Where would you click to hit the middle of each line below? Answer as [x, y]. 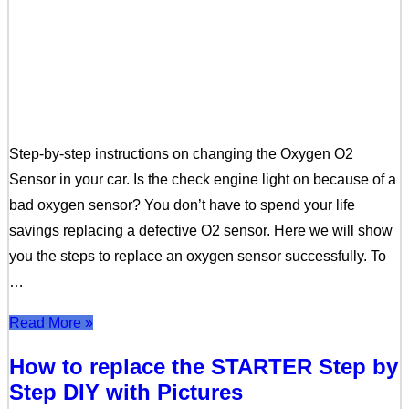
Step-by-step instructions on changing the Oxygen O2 [181, 154]
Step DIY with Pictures [126, 393]
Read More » [51, 323]
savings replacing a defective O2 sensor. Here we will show [201, 231]
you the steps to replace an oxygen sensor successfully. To [198, 257]
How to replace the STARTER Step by [204, 367]
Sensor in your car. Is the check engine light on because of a [203, 180]
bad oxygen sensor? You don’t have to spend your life [182, 205]
